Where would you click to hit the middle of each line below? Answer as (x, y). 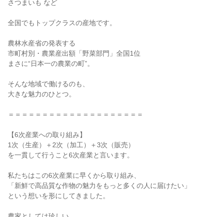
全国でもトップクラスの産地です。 (62, 23)
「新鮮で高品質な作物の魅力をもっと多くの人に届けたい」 (99, 186)
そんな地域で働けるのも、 (48, 84)
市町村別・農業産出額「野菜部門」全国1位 (74, 53)
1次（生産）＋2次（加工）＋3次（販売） (71, 145)
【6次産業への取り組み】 (47, 135)
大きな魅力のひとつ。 (42, 94)
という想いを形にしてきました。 (59, 196)
